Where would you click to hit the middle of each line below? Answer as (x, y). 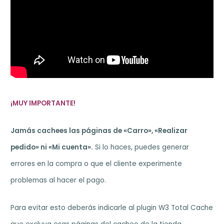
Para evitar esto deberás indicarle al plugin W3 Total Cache (112, 208)
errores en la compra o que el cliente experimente (96, 164)
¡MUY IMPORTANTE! (43, 103)
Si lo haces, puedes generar (141, 147)
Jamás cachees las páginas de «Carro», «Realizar (99, 131)
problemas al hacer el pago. (58, 180)
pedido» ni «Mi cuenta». (52, 147)
